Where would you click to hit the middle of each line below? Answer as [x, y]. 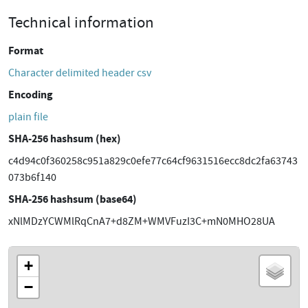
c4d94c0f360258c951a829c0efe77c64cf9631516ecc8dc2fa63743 [153, 161]
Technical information [81, 22]
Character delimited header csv [80, 73]
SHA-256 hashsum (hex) [65, 139]
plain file [28, 117]
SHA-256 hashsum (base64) [73, 199]
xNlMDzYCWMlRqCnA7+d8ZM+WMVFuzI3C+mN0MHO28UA [142, 221]
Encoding [31, 95]
